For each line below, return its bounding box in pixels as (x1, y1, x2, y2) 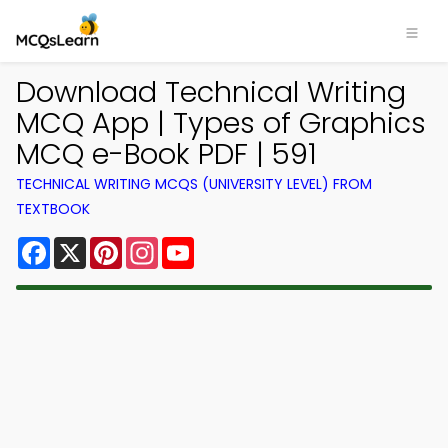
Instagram (158, 233, 240, 256)
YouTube (194, 233, 262, 256)
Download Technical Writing (16, 72, 406, 112)
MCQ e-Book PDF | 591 (16, 134, 317, 174)
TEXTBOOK (16, 199, 90, 219)
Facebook (50, 233, 129, 256)
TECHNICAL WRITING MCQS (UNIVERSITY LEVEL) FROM (16, 174, 372, 194)
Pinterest (122, 233, 194, 256)
